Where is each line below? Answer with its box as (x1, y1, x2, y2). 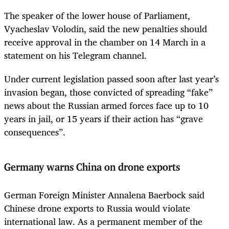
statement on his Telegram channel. (4, 47, 147, 63)
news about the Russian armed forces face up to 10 (4, 97, 209, 113)
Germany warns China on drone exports (4, 163, 183, 173)
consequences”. (4, 124, 65, 140)
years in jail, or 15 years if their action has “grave (4, 110, 203, 126)
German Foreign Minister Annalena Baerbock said (4, 187, 204, 202)
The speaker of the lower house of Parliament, (4, 7, 190, 23)
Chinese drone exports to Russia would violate (4, 200, 190, 216)
